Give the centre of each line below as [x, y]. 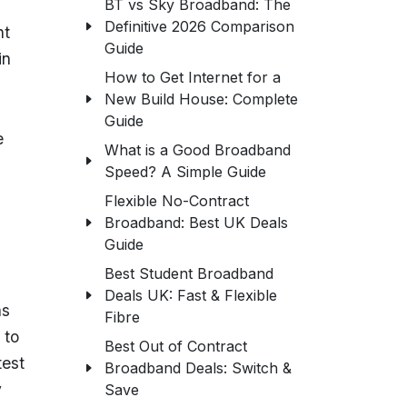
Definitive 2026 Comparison [199, 26]
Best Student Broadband [189, 273]
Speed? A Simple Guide [185, 172]
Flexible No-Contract [177, 201]
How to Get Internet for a [193, 77]
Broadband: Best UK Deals [196, 223]
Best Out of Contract [176, 346]
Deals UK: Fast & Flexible [191, 295]
